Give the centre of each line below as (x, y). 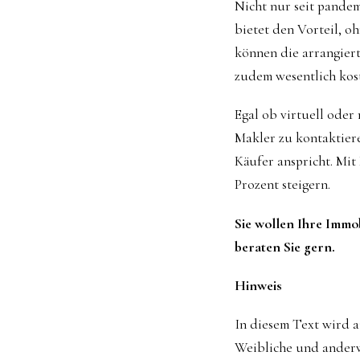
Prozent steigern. (282, 185)
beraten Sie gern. (285, 247)
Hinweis (258, 285)
